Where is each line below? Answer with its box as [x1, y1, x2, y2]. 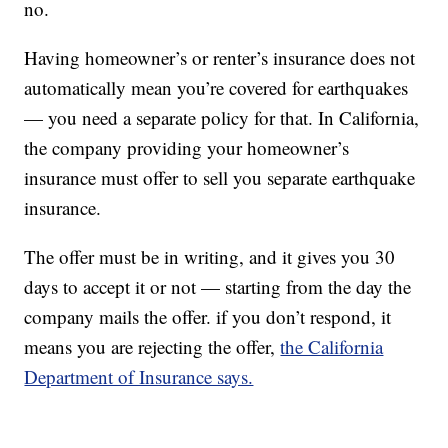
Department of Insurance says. [24, 364, 254, 389]
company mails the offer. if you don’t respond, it [24, 304, 392, 329]
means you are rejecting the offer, [24, 334, 281, 359]
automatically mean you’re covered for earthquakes [24, 75, 409, 100]
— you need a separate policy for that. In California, [24, 105, 420, 130]
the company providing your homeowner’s [24, 135, 350, 160]
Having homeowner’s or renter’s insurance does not [24, 45, 416, 70]
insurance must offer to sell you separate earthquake [24, 165, 416, 190]
